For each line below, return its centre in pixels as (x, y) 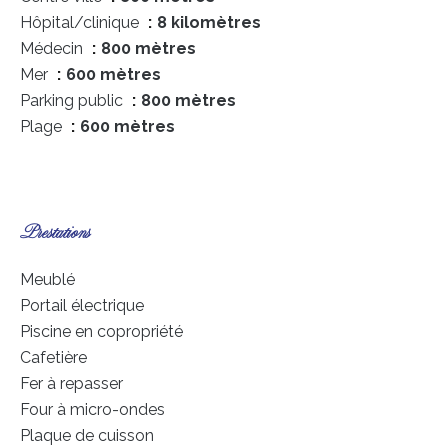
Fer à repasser (71, 383)
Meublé (47, 279)
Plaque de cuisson (87, 435)
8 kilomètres (209, 22)
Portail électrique (82, 305)
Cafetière (53, 357)
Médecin (53, 48)
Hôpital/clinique (81, 22)
